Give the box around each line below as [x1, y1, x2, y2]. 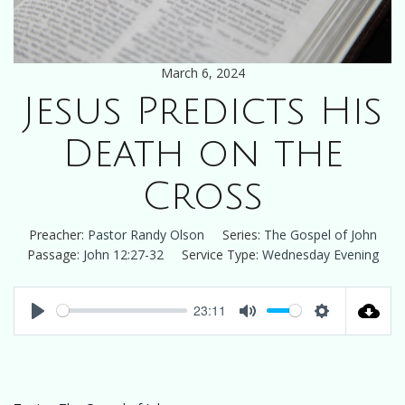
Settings [322, 319, 368, 338]
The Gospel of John [263, 225, 377, 243]
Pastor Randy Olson [87, 225, 204, 243]
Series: [221, 225, 260, 243]
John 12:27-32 [82, 245, 164, 263]
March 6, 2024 [160, 63, 245, 81]
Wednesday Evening [261, 245, 379, 263]
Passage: [26, 245, 80, 263]
